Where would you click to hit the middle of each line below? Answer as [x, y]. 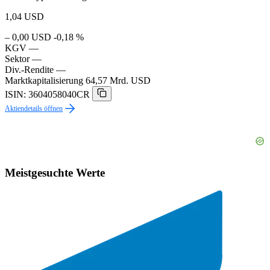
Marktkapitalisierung [44, 80]
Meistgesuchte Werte [55, 172]
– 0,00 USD [28, 37]
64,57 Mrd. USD [118, 80]
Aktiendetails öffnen [34, 108]
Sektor [17, 58]
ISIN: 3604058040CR [47, 94]
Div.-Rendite [29, 69]
